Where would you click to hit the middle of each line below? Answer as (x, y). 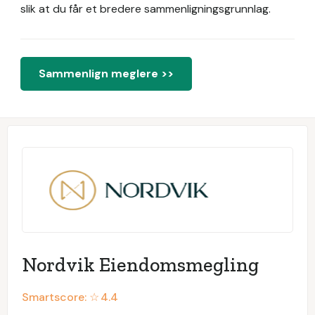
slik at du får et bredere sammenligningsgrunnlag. (146, 9)
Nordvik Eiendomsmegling (140, 265)
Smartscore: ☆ (60, 297)
